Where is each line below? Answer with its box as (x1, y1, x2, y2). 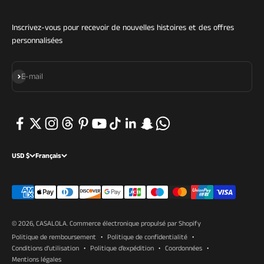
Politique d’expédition (90, 243, 154, 253)
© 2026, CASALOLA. (12, 218, 70, 229)
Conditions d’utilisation (12, 243, 79, 253)
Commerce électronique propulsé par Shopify (70, 218, 201, 229)
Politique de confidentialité (107, 232, 187, 242)
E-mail (21, 70, 43, 82)
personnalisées (12, 34, 62, 47)
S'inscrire (11, 69, 42, 81)
